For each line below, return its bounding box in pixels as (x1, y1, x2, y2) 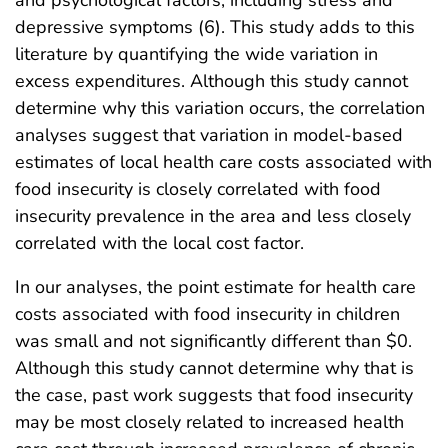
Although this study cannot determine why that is (15, 355, 414, 380)
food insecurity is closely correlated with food (15, 176, 381, 201)
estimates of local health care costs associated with (15, 149, 432, 174)
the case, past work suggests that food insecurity (15, 382, 413, 407)
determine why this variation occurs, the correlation (15, 95, 425, 120)
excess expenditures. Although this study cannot (15, 68, 408, 93)
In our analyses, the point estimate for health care (15, 274, 416, 299)
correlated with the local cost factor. (15, 230, 304, 255)
